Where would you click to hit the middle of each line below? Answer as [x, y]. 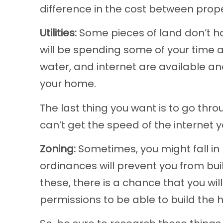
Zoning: [58, 150]
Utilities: [59, 34]
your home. [69, 85]
